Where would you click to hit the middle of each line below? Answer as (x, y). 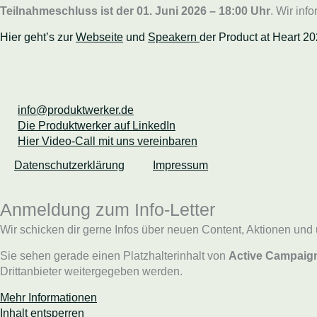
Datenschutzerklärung (69, 165)
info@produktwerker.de (76, 110)
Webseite (99, 37)
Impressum (180, 165)
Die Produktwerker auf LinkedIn (97, 126)
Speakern (174, 37)
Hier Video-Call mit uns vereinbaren (108, 141)
